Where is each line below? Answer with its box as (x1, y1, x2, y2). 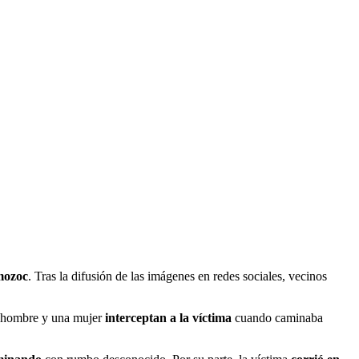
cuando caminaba (232, 311, 323, 325)
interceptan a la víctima (105, 311, 232, 325)
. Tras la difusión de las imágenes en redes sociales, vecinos (28, 269, 327, 284)
